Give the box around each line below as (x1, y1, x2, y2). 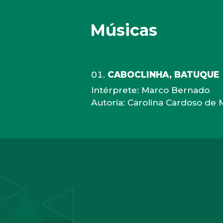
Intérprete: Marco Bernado (91, 85, 210, 96)
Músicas (90, 20, 158, 40)
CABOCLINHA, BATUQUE (108, 69, 220, 80)
